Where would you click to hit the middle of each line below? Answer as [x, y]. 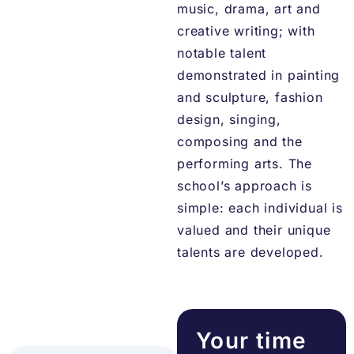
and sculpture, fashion [250, 98]
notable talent [222, 53]
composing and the [240, 142]
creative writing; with [246, 31]
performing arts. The [245, 164]
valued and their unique [254, 230]
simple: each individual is [260, 208]
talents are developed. [250, 252]
